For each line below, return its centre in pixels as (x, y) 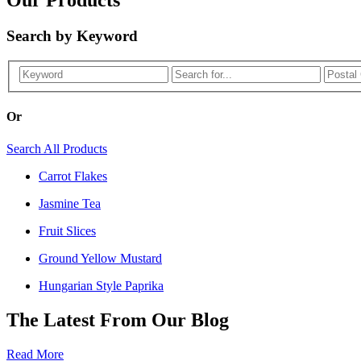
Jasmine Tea (70, 203)
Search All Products (57, 148)
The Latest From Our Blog (118, 320)
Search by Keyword (72, 35)
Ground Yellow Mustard (100, 258)
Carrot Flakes (73, 176)
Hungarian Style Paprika (101, 285)
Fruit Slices (67, 230)
